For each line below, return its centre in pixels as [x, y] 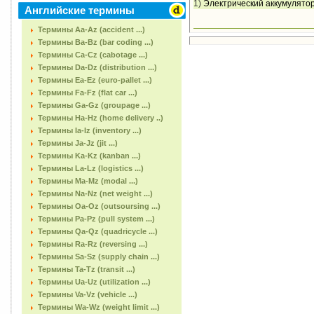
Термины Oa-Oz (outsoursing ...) [99, 206]
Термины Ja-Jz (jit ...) [78, 143]
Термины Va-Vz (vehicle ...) [88, 294]
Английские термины [80, 10]
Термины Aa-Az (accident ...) [91, 29]
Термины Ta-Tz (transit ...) [87, 269]
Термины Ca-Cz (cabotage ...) [93, 55]
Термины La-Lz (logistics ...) [91, 168]
